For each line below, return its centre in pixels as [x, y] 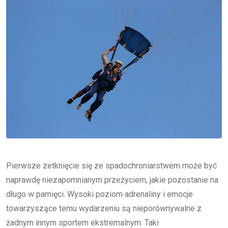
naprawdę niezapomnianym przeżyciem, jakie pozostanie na [112, 180]
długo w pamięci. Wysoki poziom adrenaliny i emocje [99, 194]
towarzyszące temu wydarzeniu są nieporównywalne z [104, 209]
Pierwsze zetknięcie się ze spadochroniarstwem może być [111, 166]
